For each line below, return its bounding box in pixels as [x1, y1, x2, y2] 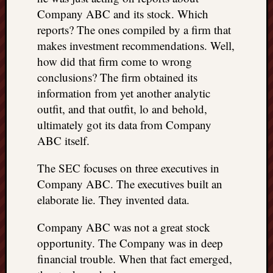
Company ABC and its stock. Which [37, 6, 208, 21]
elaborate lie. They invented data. [37, 192, 190, 207]
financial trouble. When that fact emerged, [37, 251, 232, 266]
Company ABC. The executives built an [37, 176, 222, 191]
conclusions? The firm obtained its [37, 69, 197, 85]
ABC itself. [37, 133, 90, 148]
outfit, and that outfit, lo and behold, [37, 101, 207, 116]
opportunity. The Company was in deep [37, 235, 223, 250]
